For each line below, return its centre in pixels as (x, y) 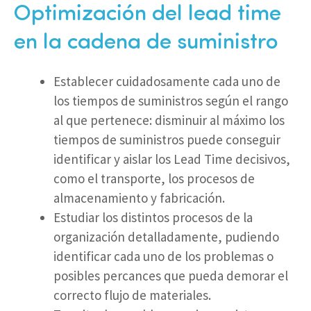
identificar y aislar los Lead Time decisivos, (172, 159)
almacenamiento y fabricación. (139, 198)
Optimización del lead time (148, 15)
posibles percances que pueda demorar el (171, 276)
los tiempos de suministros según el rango (171, 101)
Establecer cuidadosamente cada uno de (167, 82)
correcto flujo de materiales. (132, 295)
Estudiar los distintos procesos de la (153, 218)
